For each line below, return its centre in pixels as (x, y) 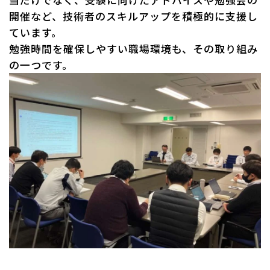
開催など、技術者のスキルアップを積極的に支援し (134, 16)
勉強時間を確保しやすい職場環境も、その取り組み (134, 49)
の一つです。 (41, 65)
